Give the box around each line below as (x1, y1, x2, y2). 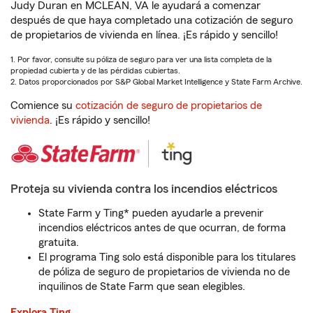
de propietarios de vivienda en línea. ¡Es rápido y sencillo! (10, 29, 278, 41)
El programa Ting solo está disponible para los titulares (38, 252, 296, 263)
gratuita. (38, 237, 79, 248)
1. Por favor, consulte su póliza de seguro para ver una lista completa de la (10, 55, 272, 64)
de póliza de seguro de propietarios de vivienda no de (38, 266, 290, 277)
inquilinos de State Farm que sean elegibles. (38, 281, 245, 292)
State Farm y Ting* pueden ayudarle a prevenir (38, 208, 263, 219)
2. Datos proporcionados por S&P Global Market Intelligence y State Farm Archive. (10, 78, 303, 86)
